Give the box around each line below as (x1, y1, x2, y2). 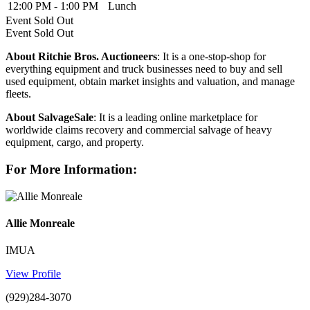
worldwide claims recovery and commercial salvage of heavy (6, 124, 272, 136)
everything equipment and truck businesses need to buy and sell (6, 63, 282, 75)
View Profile (6, 268, 61, 280)
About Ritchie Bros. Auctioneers (6, 51, 157, 63)
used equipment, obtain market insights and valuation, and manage (6, 75, 295, 88)
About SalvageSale (6, 111, 93, 124)
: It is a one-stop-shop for (157, 51, 266, 63)
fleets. (6, 88, 31, 100)
